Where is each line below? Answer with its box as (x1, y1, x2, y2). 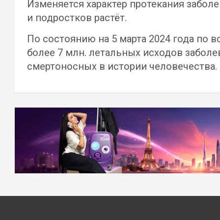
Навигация (14, 108, 93, 126)
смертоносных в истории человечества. (27, 60, 217, 72)
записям (14, 148, 77, 166)
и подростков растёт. (27, 12, 127, 24)
